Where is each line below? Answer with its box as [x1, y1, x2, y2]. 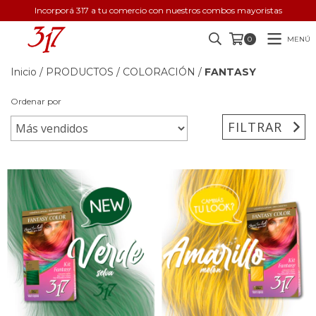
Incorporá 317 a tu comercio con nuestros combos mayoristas [34, 5, 282, 16]
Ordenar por [11, 96, 61, 107]
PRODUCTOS [46, 66, 114, 78]
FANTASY [205, 66, 256, 78]
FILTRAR [228, 118, 283, 135]
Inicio [11, 66, 37, 78]
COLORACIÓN [123, 66, 195, 78]
